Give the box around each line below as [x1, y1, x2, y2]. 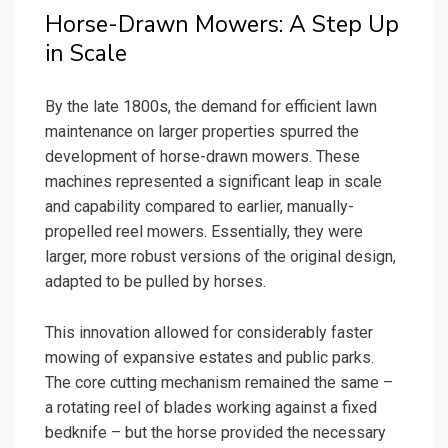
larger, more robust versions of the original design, [45, 247, 396, 267]
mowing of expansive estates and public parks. [45, 348, 374, 368]
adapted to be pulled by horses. [45, 272, 266, 292]
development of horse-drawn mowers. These [45, 147, 360, 167]
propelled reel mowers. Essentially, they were [45, 222, 363, 242]
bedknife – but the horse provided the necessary [45, 423, 386, 443]
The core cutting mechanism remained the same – [45, 373, 393, 393]
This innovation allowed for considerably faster [45, 323, 373, 343]
